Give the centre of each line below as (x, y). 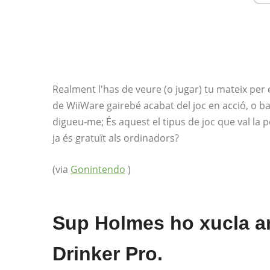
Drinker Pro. (108, 254)
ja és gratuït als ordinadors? (116, 138)
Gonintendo (98, 169)
